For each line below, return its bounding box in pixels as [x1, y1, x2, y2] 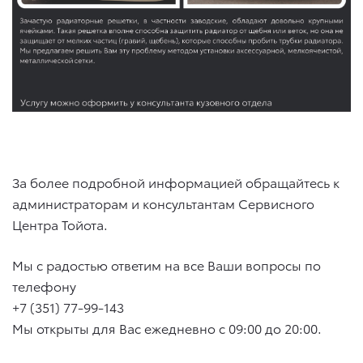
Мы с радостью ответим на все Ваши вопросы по [12, 254, 321, 274]
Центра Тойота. [12, 214, 108, 233]
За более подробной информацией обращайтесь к [12, 172, 340, 191]
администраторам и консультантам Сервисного [12, 193, 314, 212]
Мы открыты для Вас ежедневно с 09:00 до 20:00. [12, 318, 322, 337]
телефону [12, 275, 76, 295]
